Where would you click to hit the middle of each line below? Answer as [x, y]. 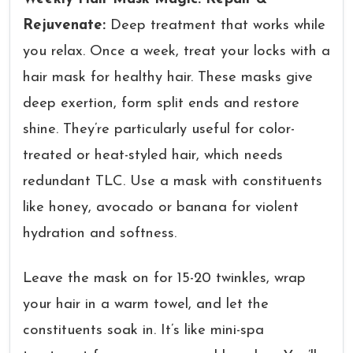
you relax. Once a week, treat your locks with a [176, 52]
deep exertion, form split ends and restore [161, 104]
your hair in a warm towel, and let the [146, 305]
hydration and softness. [100, 234]
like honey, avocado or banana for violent [161, 208]
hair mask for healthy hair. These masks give [168, 78]
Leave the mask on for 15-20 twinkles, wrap [164, 279]
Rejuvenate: [67, 26]
